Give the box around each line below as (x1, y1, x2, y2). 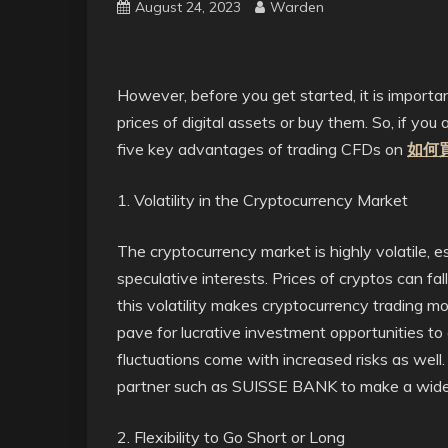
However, (117, 85, 187, 105)
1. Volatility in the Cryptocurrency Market (117, 190, 408, 210)
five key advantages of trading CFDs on (117, 139, 407, 159)
